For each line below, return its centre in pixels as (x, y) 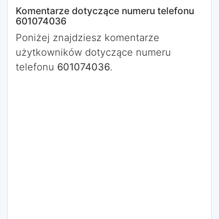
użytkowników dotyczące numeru (93, 52)
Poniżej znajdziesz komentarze (88, 38)
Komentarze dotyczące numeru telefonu (105, 11)
